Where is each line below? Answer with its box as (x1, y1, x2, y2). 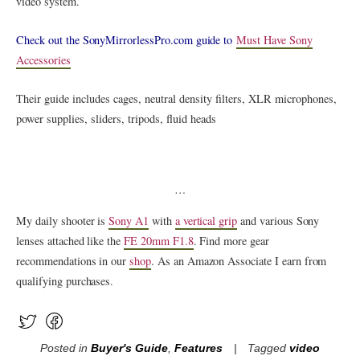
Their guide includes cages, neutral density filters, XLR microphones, (16, 91, 337, 107)
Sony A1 (108, 212, 149, 228)
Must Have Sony (236, 32, 313, 48)
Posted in (39, 342, 91, 355)
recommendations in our (16, 252, 130, 268)
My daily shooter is (16, 212, 109, 228)
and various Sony (237, 212, 320, 228)
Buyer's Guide (90, 342, 168, 355)
